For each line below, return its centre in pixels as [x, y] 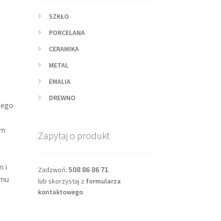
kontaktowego [60, 192]
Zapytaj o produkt [74, 136]
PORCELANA [67, 32]
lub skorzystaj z [62, 181]
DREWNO [62, 97]
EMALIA [60, 81]
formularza [103, 181]
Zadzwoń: [53, 170]
